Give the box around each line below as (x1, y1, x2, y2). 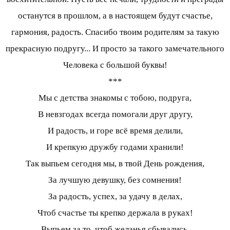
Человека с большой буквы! (63, 60, 167, 70)
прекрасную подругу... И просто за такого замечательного (6, 44, 224, 54)
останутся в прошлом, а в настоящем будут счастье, (17, 11, 213, 21)
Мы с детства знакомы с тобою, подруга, (39, 93, 191, 103)
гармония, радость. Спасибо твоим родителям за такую (11, 27, 219, 37)
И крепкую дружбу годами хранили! (46, 142, 184, 152)
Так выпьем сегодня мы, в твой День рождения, (26, 159, 204, 169)
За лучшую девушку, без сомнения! (48, 175, 182, 185)
